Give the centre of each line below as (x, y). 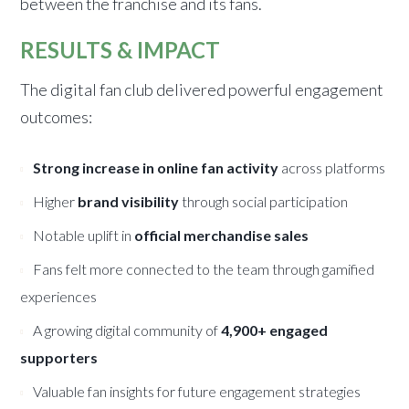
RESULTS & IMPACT (121, 50)
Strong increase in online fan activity (156, 168)
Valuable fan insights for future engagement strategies (197, 392)
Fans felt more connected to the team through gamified (204, 269)
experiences (59, 297)
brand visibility (129, 202)
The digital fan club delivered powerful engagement (202, 90)
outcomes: (57, 117)
